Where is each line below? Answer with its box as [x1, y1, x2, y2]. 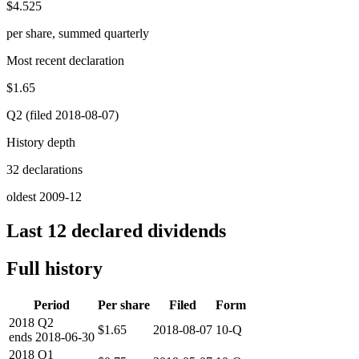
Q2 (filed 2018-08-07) [6, 107, 119, 122]
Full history [6, 257, 103, 279]
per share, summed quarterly [6, 26, 149, 40]
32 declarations [6, 162, 83, 176]
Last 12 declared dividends [6, 220, 226, 241]
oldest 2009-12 [6, 189, 82, 204]
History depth [6, 135, 75, 149]
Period [34, 297, 70, 312]
